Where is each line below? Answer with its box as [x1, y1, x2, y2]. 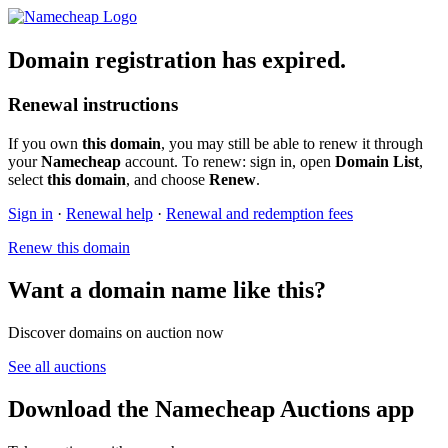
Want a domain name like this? [8, 276, 326, 303]
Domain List [335, 153, 419, 171]
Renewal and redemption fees [166, 205, 353, 223]
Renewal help [66, 205, 153, 223]
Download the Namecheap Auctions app [8, 395, 414, 422]
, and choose [126, 171, 209, 189]
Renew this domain [8, 239, 130, 257]
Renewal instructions [8, 94, 178, 116]
